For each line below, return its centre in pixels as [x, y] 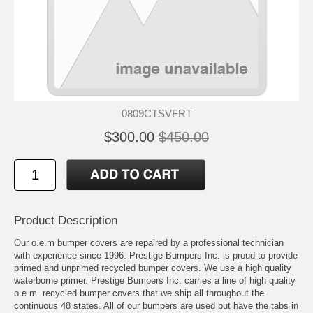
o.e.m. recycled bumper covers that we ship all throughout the [139, 293]
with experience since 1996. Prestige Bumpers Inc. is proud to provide [156, 255]
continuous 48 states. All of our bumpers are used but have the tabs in [156, 305]
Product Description [66, 220]
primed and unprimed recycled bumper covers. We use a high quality [153, 268]
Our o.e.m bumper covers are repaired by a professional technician [149, 242]
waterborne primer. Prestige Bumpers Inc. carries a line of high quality [155, 280]
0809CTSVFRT [156, 113]
